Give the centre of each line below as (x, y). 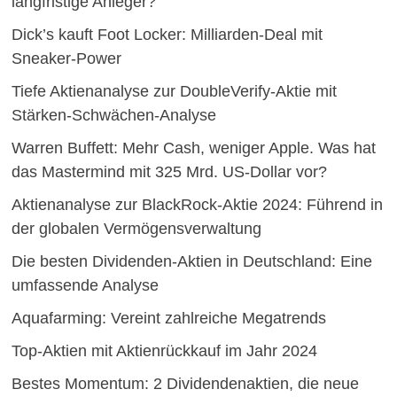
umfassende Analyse (85, 285)
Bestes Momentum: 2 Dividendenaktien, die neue (185, 383)
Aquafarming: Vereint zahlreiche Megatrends (168, 318)
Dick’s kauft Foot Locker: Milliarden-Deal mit (167, 34)
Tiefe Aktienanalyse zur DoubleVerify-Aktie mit (174, 91)
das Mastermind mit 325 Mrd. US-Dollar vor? (169, 171)
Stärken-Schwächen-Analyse (113, 115)
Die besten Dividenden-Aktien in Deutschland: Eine (191, 261)
